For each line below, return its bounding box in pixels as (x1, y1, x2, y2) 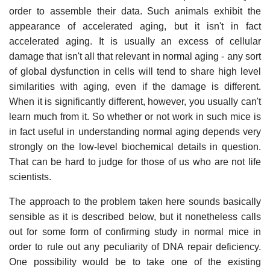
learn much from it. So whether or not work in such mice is (9, 111, 261, 122)
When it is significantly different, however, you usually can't (9, 96, 261, 107)
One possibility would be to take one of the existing (9, 256, 261, 267)
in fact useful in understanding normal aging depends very (9, 126, 261, 137)
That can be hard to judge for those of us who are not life (9, 156, 261, 167)
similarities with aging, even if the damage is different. (9, 81, 261, 92)
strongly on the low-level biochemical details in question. (9, 141, 261, 152)
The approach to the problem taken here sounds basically (9, 196, 261, 207)
